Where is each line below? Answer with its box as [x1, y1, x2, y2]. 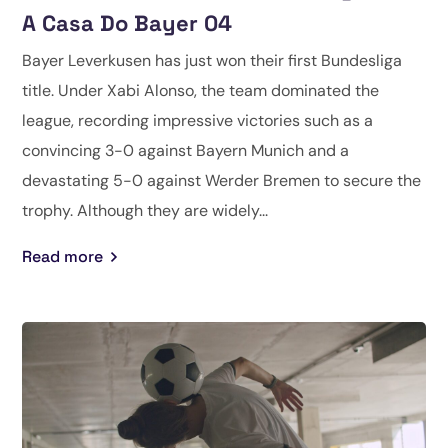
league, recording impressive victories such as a [22, 110, 374, 132]
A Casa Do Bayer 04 [22, 9, 233, 38]
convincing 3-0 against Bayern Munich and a [22, 140, 350, 162]
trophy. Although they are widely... [22, 200, 269, 222]
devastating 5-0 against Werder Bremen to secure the [22, 170, 422, 192]
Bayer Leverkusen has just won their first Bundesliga [22, 50, 403, 72]
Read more [22, 246, 104, 268]
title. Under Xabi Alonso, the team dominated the [22, 80, 380, 102]
